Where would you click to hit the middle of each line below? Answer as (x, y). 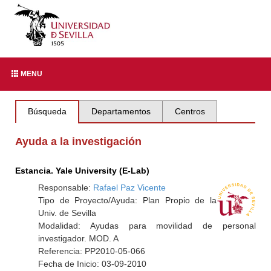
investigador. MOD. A (78, 238)
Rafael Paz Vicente (129, 188)
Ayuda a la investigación (79, 142)
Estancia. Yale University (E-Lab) (83, 171)
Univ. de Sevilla (67, 213)
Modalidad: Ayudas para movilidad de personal (147, 226)
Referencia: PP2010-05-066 (91, 251)
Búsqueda (47, 111)
